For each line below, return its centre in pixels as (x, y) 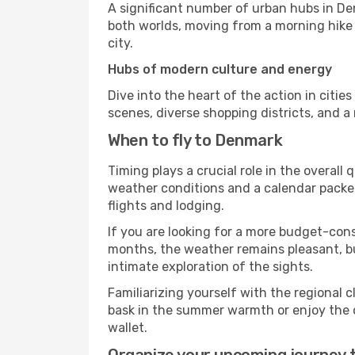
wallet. (128, 328)
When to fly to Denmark (195, 140)
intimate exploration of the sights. (210, 267)
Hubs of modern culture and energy (220, 69)
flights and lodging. (166, 206)
